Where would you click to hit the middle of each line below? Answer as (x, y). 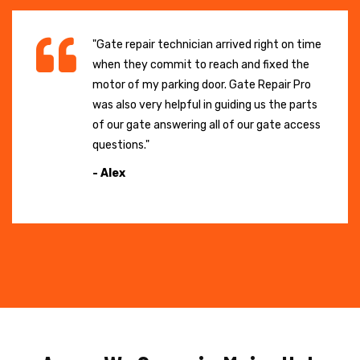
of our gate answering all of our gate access (207, 125)
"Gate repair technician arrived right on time (207, 44)
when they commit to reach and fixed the (201, 64)
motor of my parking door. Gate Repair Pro (202, 84)
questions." (121, 145)
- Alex (109, 173)
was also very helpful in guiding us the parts (205, 104)
